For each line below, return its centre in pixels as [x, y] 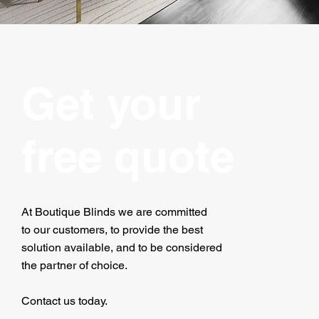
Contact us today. [64, 301]
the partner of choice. [74, 265]
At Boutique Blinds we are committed [114, 212]
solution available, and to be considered [122, 247]
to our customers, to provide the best [112, 230]
